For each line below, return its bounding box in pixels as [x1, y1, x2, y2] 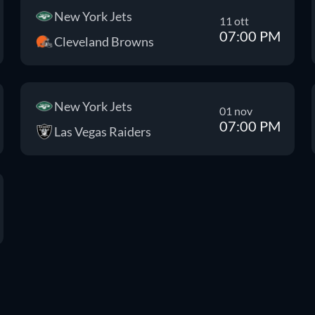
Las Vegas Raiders [54, 124, 152, 139]
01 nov [219, 103, 252, 117]
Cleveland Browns [54, 34, 155, 49]
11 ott [219, 13, 249, 27]
